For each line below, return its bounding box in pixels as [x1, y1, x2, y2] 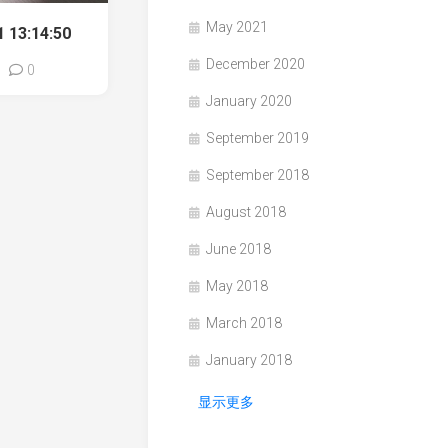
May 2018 [206, 278, 268, 294]
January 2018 [206, 352, 292, 368]
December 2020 [206, 56, 305, 72]
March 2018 [206, 315, 282, 331]
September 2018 [206, 167, 309, 183]
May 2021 [206, 19, 268, 35]
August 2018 [206, 204, 286, 220]
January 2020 [206, 93, 292, 109]
